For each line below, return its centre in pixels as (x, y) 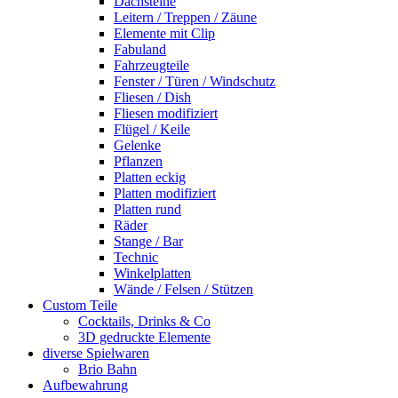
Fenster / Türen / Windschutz (195, 81)
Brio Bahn (107, 369)
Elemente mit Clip (164, 33)
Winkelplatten (152, 273)
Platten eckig (150, 177)
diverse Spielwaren (96, 353)
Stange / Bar (148, 241)
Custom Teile (80, 305)
